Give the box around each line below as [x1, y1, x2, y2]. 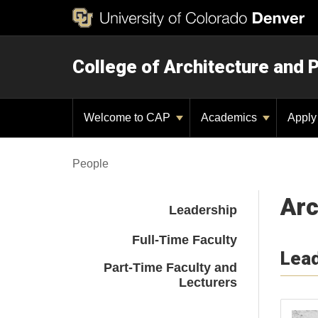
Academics [201, 111, 260, 124]
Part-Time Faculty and [103, 261, 237, 275]
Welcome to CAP [84, 111, 173, 124]
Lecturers [178, 275, 237, 290]
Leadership [168, 203, 237, 217]
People [72, 158, 109, 170]
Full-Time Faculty [131, 233, 237, 247]
